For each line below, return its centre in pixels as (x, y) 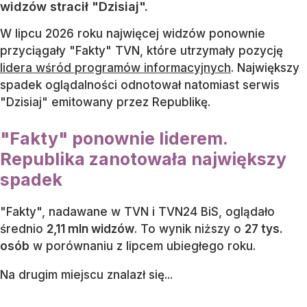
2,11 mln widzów (90, 229)
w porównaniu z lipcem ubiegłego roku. (143, 246)
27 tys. (264, 229)
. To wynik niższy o (189, 229)
